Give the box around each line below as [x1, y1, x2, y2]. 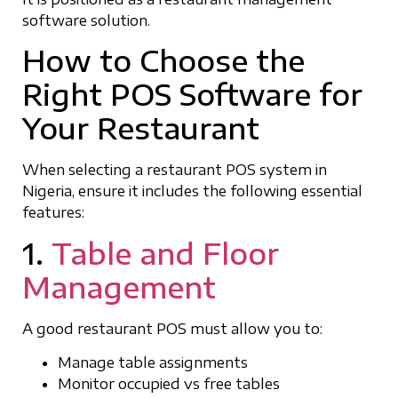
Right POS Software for [22, 76, 362, 113]
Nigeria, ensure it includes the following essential [22, 182, 362, 201]
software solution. [22, 12, 150, 29]
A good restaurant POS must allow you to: [22, 319, 322, 338]
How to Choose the [22, 43, 305, 79]
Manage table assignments [58, 354, 248, 372]
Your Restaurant [22, 110, 259, 147]
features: [22, 203, 84, 222]
